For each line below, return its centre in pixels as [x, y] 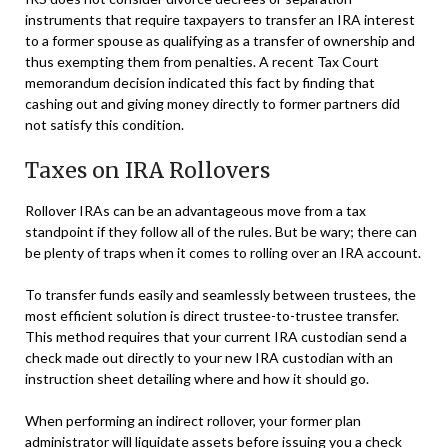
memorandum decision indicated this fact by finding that [200, 82]
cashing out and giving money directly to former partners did [212, 103]
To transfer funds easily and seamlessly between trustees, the [220, 294]
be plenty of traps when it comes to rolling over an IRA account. [223, 252]
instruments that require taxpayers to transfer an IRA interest [220, 19]
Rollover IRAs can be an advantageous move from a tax [195, 210]
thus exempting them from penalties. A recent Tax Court [202, 61]
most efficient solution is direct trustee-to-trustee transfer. [212, 315]
